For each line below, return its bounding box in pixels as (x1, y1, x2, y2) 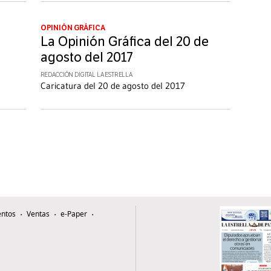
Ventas (27, 209, 50, 220)
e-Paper (60, 209, 87, 220)
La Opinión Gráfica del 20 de (40, 34, 209, 50)
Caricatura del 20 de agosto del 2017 (40, 80, 185, 92)
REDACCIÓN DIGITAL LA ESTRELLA (40, 71, 133, 79)
